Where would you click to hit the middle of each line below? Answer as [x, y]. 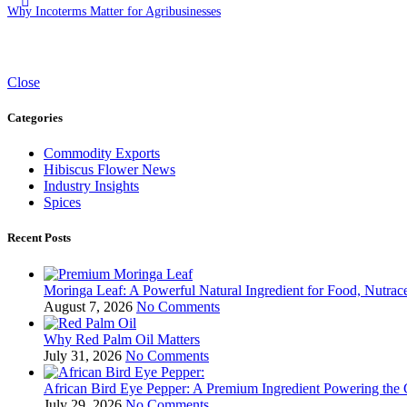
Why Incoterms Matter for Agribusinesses [114, 11]
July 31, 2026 [83, 355]
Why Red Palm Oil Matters [122, 339]
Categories [35, 118]
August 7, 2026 [88, 306]
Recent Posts [39, 238]
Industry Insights [91, 186]
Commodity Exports [102, 154]
